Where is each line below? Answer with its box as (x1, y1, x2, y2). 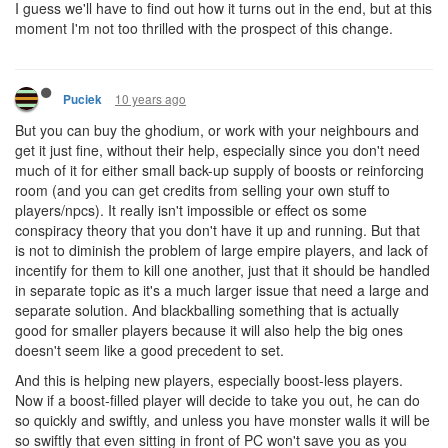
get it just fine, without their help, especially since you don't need (15, 140, 420, 160)
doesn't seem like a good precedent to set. (15, 340, 284, 360)
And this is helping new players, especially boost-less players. (15, 370, 403, 390)
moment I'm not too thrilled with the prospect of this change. (15, 18, 393, 38)
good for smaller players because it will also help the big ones (15, 320, 403, 340)
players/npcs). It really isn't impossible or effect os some (15, 200, 367, 220)
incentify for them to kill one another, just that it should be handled (15, 260, 430, 280)
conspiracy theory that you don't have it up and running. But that (15, 220, 420, 240)
